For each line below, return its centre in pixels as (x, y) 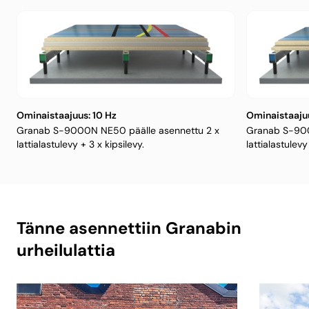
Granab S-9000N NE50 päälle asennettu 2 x (118, 131)
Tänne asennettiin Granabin (129, 229)
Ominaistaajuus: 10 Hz (67, 116)
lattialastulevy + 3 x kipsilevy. (80, 144)
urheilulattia (66, 251)
